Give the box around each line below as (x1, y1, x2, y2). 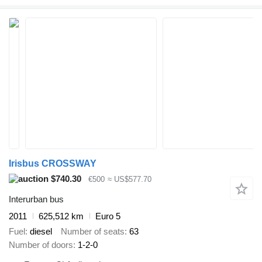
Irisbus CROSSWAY (9, 158, 96, 168)
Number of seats (61, 226, 125, 237)
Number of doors (9, 240, 73, 250)
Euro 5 (95, 211, 120, 221)
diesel (30, 226, 52, 237)
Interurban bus (9, 194, 64, 204)
